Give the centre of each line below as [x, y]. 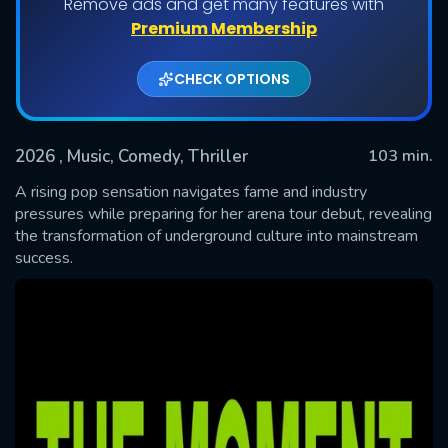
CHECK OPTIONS [232, 78]
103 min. [400, 155]
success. [44, 257]
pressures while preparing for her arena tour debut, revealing [223, 213]
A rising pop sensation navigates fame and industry [191, 191]
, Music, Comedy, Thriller [153, 156]
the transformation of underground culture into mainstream [216, 235]
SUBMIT [224, 237]
